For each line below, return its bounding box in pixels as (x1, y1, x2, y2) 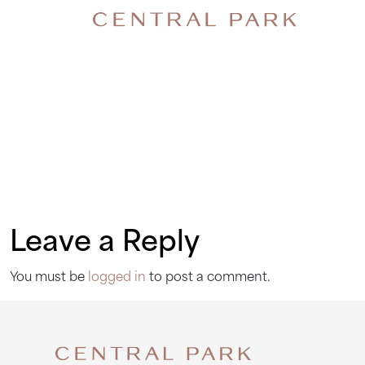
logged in (88, 272, 146, 284)
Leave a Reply (10, 230, 200, 258)
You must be (10, 272, 88, 284)
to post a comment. (146, 272, 270, 284)
